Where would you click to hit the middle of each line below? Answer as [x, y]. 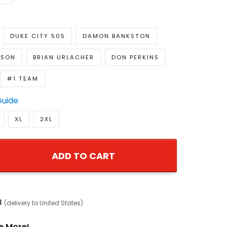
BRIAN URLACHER [63, 58]
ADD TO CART [83, 156]
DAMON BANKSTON [116, 36]
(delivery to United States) [43, 203]
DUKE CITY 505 [37, 36]
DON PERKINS [135, 58]
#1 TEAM [23, 79]
